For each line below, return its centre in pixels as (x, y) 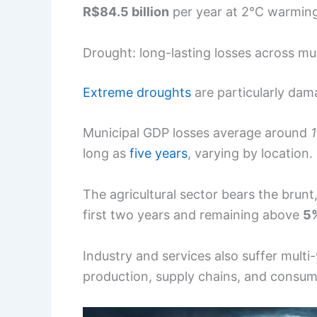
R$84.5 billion (126, 11)
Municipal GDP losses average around (197, 133)
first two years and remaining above (193, 215)
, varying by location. (250, 154)
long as (106, 154)
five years (158, 154)
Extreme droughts (137, 92)
